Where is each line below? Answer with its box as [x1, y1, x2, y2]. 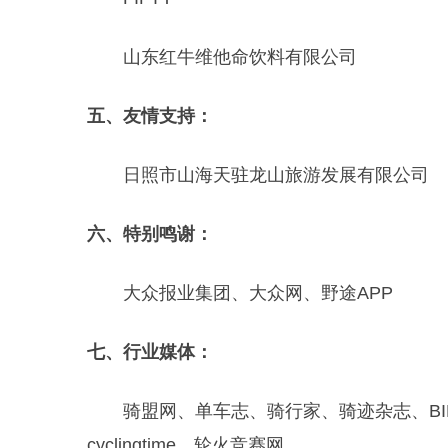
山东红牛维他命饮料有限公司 [123, 47, 357, 67]
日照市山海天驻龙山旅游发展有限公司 [123, 165, 429, 185]
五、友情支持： [87, 106, 213, 126]
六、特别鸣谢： [87, 224, 213, 244]
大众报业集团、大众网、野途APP [123, 283, 393, 303]
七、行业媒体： [87, 342, 213, 362]
